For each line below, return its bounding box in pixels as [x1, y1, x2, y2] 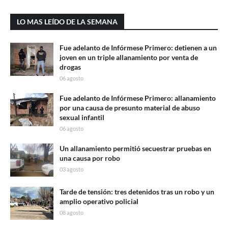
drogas [60, 63, 81, 72]
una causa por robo [60, 154, 120, 163]
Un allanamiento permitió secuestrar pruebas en [60, 144, 211, 153]
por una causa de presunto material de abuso [60, 103, 200, 112]
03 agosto [60, 166, 83, 173]
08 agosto [60, 209, 83, 216]
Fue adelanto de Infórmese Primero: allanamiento [60, 94, 216, 103]
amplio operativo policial [60, 197, 138, 206]
